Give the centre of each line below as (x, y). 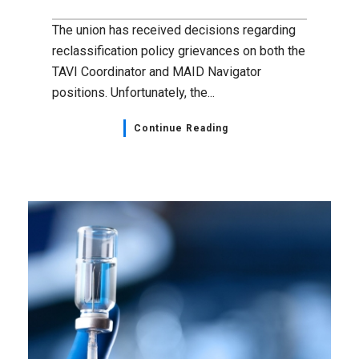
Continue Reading (181, 128)
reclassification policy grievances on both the (179, 50)
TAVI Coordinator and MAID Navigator (157, 71)
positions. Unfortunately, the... (133, 92)
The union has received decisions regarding (174, 30)
